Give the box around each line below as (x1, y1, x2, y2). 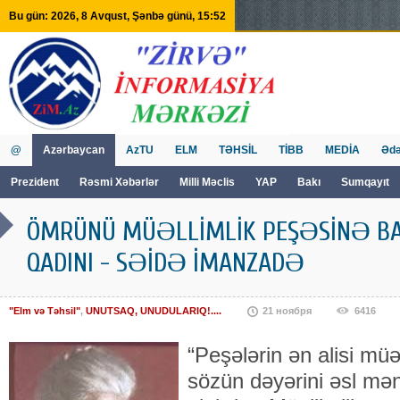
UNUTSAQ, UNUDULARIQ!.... (86, 305, 221, 316)
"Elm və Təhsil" (9, 305, 80, 316)
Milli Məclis (179, 176, 235, 188)
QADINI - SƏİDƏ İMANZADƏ (27, 247, 304, 279)
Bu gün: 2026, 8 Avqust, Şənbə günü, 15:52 (9, 10, 226, 22)
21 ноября (262, 305, 312, 316)
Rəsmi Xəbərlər (79, 176, 159, 188)
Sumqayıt (341, 176, 392, 188)
